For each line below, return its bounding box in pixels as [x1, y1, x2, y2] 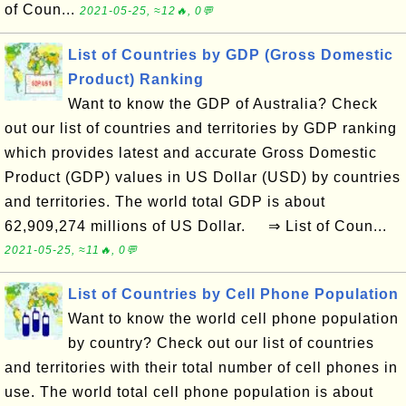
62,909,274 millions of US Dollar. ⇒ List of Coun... [5, 218, 387, 234]
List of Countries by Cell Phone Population [68, 286, 399, 302]
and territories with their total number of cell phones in [5, 360, 398, 375]
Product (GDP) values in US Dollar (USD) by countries [5, 169, 401, 185]
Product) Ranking [68, 72, 204, 87]
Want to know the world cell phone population [68, 311, 399, 326]
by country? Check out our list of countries [68, 335, 374, 351]
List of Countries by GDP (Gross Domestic [68, 47, 393, 63]
